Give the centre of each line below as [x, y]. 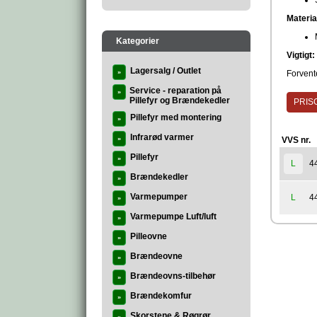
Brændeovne [156, 256]
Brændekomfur [161, 296]
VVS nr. [296, 140]
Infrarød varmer [162, 137]
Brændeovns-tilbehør [173, 276]
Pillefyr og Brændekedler [180, 100]
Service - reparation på [175, 91]
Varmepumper [159, 197]
